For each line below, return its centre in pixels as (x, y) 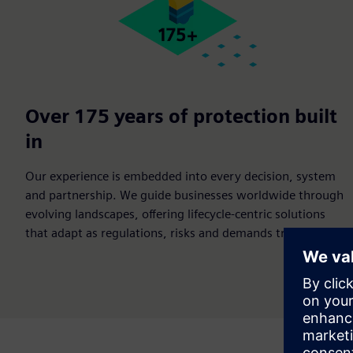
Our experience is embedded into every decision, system (180, 176)
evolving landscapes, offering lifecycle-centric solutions (175, 214)
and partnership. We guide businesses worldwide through (184, 195)
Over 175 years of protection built (181, 116)
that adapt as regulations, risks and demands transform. (182, 232)
